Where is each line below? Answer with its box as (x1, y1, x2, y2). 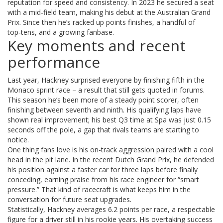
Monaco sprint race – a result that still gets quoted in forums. (7, 85, 205, 95)
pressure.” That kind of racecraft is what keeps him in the (7, 185, 191, 194)
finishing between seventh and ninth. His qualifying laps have (7, 105, 201, 114)
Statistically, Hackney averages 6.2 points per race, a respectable (7, 205, 215, 214)
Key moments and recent (7, 35, 186, 56)
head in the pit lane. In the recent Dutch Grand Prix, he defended (7, 155, 214, 164)
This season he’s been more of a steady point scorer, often (7, 95, 199, 105)
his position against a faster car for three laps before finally (7, 165, 198, 174)
